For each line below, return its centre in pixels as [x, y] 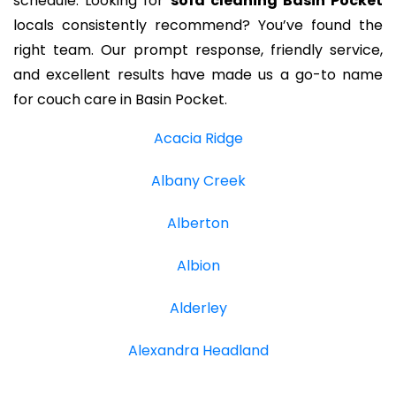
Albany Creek [198, 181]
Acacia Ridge [198, 139]
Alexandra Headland [198, 351]
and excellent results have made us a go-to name [198, 75]
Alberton [198, 224]
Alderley [198, 308]
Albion [198, 266]
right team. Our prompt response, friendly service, [198, 50]
